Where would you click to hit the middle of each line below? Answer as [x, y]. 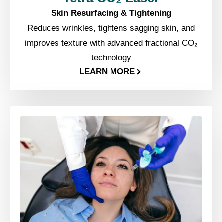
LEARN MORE [107, 72]
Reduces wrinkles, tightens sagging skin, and [111, 28]
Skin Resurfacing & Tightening [111, 13]
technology [111, 57]
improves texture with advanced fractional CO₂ [111, 43]
